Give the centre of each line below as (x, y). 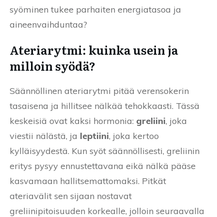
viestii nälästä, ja (45, 136)
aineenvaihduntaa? (48, 24)
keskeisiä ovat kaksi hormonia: (73, 121)
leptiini (94, 136)
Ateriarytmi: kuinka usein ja (94, 49)
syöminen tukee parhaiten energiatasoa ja (95, 9)
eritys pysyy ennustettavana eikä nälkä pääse (103, 166)
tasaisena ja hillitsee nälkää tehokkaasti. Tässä (105, 106)
